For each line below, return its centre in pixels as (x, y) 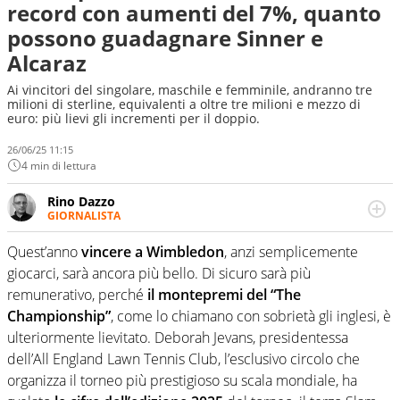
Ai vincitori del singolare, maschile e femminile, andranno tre (190, 90)
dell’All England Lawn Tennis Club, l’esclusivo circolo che (183, 359)
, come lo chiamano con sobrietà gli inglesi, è (251, 317)
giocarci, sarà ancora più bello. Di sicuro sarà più (159, 274)
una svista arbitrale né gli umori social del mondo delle (212, 265)
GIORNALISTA (84, 215)
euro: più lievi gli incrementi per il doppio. (133, 118)
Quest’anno (44, 252)
